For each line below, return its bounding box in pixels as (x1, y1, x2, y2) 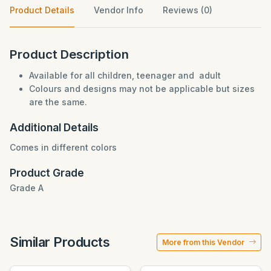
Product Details (10, 4, 74, 15)
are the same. (29, 96, 87, 107)
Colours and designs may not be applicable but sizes (29, 83, 255, 94)
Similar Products (10, 234, 110, 250)
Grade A (10, 182, 44, 193)
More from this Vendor (162, 237, 246, 247)
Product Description (10, 46, 129, 62)
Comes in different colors (10, 142, 119, 152)
